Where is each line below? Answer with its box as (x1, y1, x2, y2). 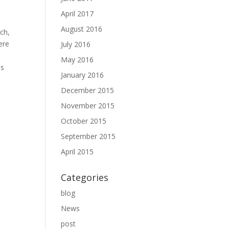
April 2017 (61, 9, 94, 18)
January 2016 (61, 70, 104, 80)
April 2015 (61, 147, 94, 156)
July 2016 (61, 39, 91, 49)
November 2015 (61, 101, 115, 110)
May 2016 (61, 55, 94, 64)
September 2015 (61, 131, 116, 141)
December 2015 (61, 85, 114, 95)
